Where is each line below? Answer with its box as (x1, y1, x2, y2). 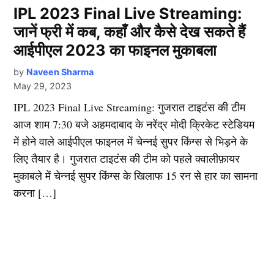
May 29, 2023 (13, 81, 72, 92)
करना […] (13, 185, 57, 201)
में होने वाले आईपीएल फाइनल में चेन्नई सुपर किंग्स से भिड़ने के (13, 134, 248, 149)
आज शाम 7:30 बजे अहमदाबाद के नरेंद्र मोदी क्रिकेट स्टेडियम (13, 117, 255, 132)
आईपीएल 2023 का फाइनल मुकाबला (13, 41, 217, 60)
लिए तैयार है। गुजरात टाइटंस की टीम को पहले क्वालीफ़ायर (13, 151, 240, 166)
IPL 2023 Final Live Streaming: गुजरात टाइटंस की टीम (13, 100, 246, 115)
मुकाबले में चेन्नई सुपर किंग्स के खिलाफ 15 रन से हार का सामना (13, 168, 258, 183)
